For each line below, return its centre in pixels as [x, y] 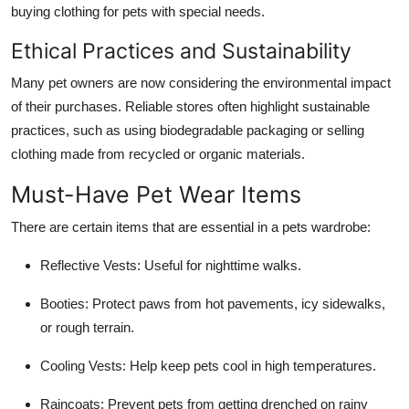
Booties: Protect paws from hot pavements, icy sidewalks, [213, 303]
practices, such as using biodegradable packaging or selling [188, 130]
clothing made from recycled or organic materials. [158, 153]
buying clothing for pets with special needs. [138, 11]
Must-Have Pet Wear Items [156, 194]
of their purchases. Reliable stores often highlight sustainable [190, 106]
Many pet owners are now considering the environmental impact [201, 82]
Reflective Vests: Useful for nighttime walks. [171, 265]
